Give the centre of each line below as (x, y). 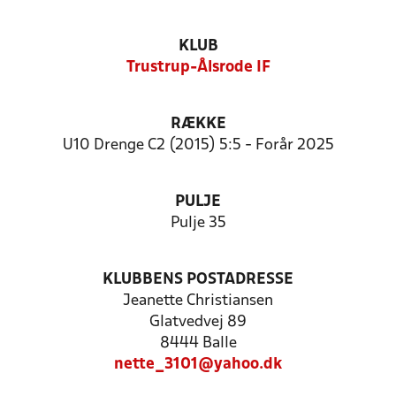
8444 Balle (198, 343)
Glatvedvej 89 (198, 322)
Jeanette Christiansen (198, 301)
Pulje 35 (198, 223)
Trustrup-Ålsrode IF (198, 68)
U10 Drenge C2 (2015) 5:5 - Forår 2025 (198, 145)
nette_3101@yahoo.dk (198, 365)
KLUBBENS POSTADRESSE (198, 280)
